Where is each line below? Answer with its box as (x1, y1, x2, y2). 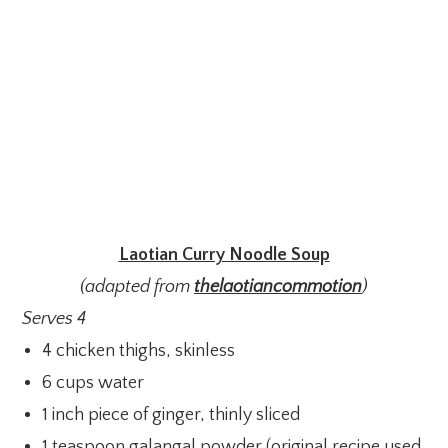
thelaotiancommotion (194, 277, 362, 298)
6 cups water (42, 373, 145, 394)
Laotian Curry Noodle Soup (118, 245, 330, 266)
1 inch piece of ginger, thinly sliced (42, 405, 301, 426)
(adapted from (80, 277, 194, 298)
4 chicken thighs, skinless (42, 341, 236, 362)
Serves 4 (22, 309, 87, 330)
